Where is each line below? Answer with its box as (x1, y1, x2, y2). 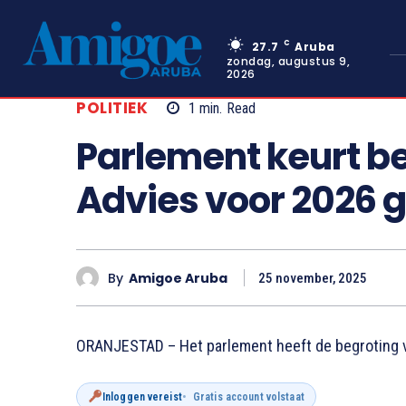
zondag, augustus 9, (226, 53, 351, 69)
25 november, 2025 (258, 270, 367, 287)
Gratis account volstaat (192, 390, 304, 403)
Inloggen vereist (101, 390, 182, 403)
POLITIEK (76, 97, 148, 120)
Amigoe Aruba (129, 268, 227, 287)
